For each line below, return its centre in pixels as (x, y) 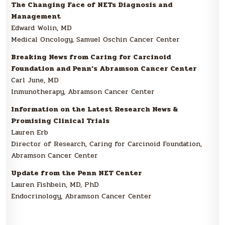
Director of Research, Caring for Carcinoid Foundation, (107, 144)
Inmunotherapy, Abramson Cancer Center (83, 92)
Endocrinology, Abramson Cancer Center (82, 196)
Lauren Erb (30, 133)
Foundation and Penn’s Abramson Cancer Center (104, 69)
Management (36, 17)
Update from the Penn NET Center (77, 173)
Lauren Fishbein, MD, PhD (55, 185)
